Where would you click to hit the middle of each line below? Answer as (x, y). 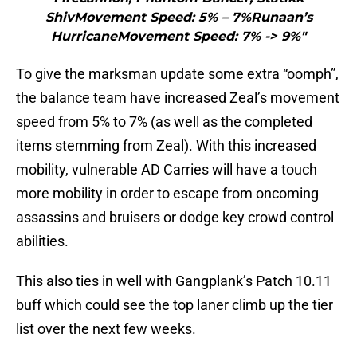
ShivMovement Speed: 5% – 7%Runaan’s (178, 18)
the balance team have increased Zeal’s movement (178, 98)
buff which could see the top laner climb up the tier (175, 305)
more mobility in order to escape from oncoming (167, 194)
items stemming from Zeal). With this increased (166, 146)
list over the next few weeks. (106, 329)
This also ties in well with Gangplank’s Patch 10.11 (174, 281)
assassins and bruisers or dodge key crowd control (175, 218)
